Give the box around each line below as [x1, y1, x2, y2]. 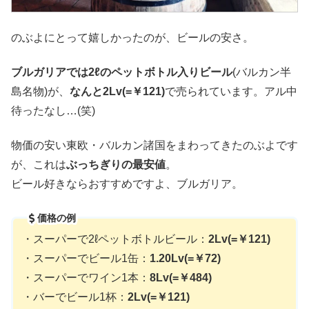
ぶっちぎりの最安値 [66, 159, 166, 171]
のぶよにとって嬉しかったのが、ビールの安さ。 [11, 31, 254, 43]
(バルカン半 [232, 66, 291, 79]
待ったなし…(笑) [11, 105, 95, 117]
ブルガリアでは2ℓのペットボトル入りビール [11, 66, 232, 79]
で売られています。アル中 [165, 86, 297, 98]
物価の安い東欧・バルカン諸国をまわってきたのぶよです [11, 139, 298, 152]
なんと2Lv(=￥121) [70, 86, 165, 98]
